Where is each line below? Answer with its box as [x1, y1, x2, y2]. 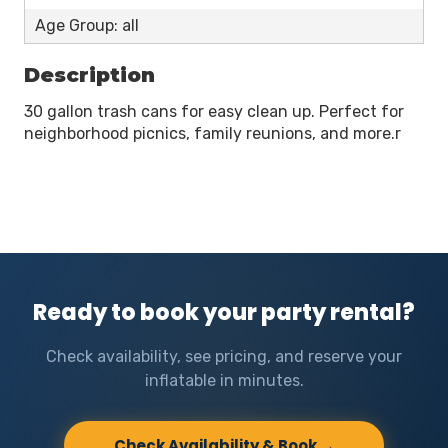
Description [24, 63, 155, 87]
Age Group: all [35, 16, 139, 35]
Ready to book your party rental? [33, 297, 415, 328]
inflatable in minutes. [144, 371, 304, 390]
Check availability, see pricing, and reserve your [46, 347, 402, 366]
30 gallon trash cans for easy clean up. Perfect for [24, 102, 404, 121]
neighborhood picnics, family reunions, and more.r [24, 124, 401, 143]
